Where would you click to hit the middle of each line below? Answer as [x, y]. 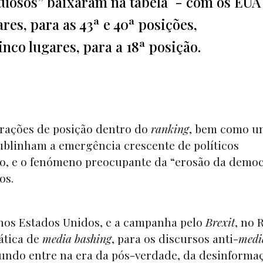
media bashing [77, 239]
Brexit [220, 222]
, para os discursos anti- [175, 239]
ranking [170, 129]
